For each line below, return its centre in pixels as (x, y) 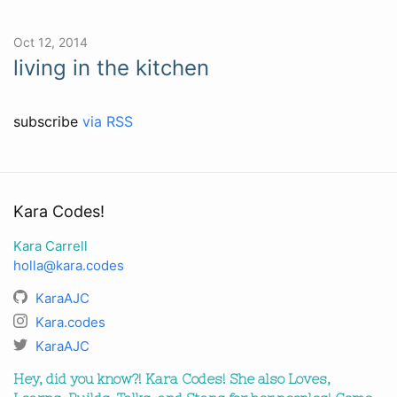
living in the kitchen (111, 67)
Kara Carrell (51, 246)
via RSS (108, 121)
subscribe (48, 121)
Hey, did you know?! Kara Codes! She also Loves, (172, 379)
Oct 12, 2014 (51, 42)
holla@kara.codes (69, 265)
